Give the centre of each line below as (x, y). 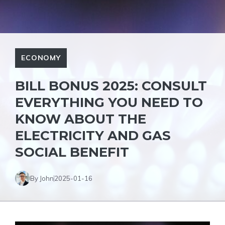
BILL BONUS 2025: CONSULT (111, 86)
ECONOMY (41, 58)
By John (42, 178)
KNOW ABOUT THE (81, 119)
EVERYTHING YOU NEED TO (109, 102)
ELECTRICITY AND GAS (93, 136)
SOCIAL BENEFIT (72, 152)
